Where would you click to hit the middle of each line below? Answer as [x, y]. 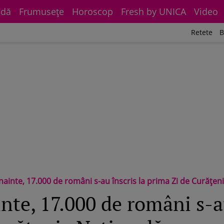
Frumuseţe [41, 11]
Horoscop [92, 11]
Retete [202, 32]
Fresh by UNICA [153, 11]
